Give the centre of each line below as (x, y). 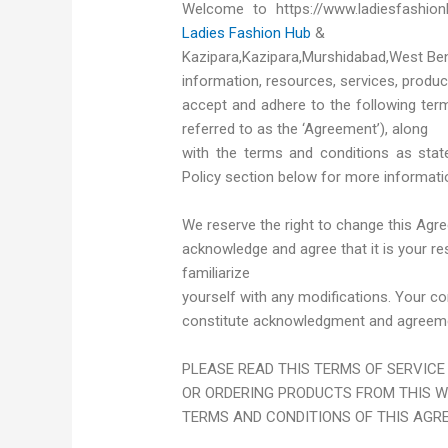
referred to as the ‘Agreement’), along (305, 129)
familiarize (216, 273)
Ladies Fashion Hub (247, 33)
